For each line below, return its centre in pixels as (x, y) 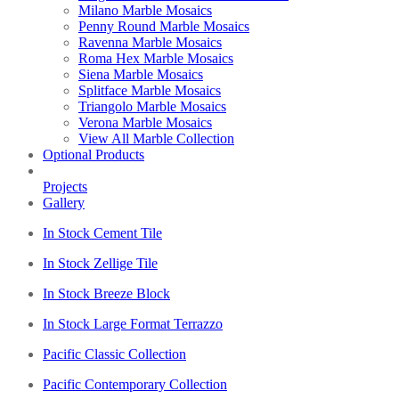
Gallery (64, 202)
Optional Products (94, 154)
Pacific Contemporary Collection (135, 384)
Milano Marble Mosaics (145, 10)
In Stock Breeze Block (106, 293)
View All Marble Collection (156, 138)
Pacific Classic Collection (114, 354)
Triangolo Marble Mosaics (152, 106)
